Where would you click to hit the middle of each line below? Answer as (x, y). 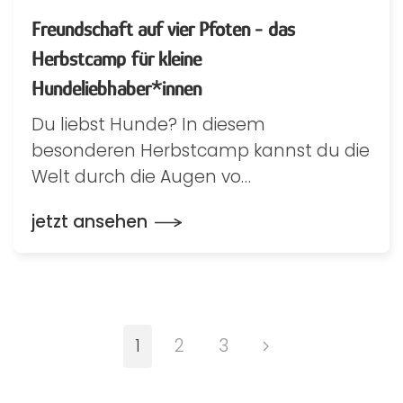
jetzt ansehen (90, 222)
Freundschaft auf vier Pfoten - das (163, 28)
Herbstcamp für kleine (117, 58)
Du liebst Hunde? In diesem (148, 125)
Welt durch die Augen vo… (141, 177)
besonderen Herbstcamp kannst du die (201, 151)
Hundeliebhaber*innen (117, 88)
